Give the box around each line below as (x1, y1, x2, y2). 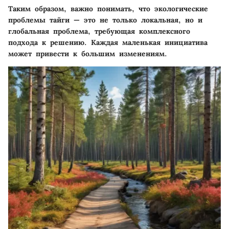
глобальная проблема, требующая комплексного (8, 27, 190, 36)
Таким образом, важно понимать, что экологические (8, 4, 208, 13)
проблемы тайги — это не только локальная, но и (8, 15, 202, 25)
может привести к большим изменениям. (8, 49, 167, 58)
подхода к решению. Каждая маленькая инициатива (8, 38, 208, 47)
